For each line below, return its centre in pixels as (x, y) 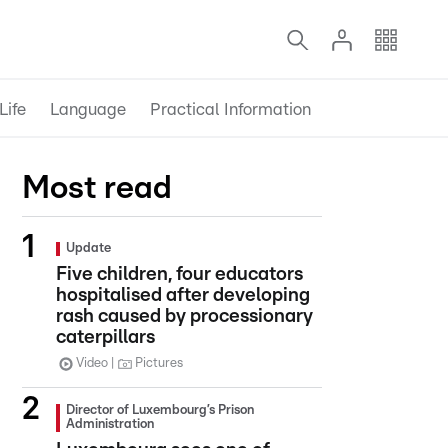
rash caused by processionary (184, 316)
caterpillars (105, 337)
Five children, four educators (179, 274)
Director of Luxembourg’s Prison (160, 410)
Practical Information (230, 109)
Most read (97, 188)
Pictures (159, 363)
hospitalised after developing (183, 295)
